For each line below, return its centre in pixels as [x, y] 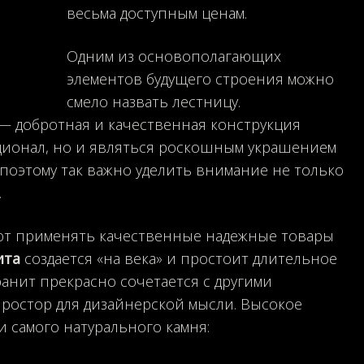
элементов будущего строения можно [200, 78]
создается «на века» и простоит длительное [179, 258]
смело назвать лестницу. [154, 101]
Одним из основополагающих [174, 56]
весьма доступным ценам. [157, 13]
